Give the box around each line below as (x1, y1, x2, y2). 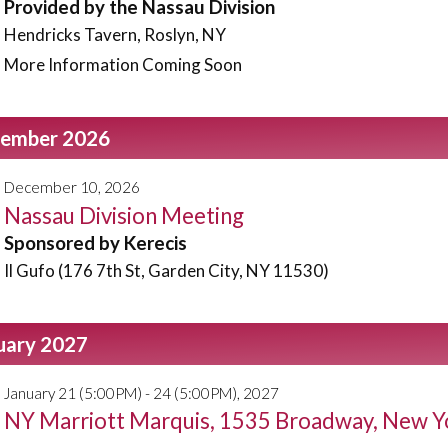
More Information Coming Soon (4, 54, 242, 75)
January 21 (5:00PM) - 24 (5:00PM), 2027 (4, 383, 279, 402)
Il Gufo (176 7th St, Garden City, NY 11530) (4, 259, 329, 281)
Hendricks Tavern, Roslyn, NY (4, 24, 226, 45)
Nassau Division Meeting (4, 201, 244, 229)
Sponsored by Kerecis (4, 231, 187, 254)
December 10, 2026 (4, 178, 140, 196)
